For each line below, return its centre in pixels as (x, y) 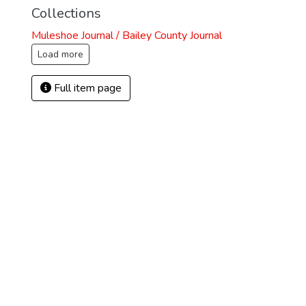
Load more (60, 54)
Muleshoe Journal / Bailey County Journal (127, 36)
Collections (66, 13)
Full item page (86, 88)
